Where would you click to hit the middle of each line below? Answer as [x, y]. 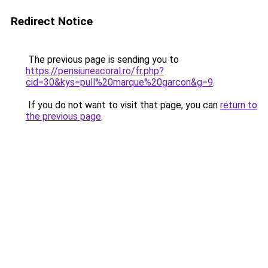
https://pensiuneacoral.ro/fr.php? [95, 71]
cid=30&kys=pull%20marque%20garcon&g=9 [119, 82]
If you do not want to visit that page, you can [123, 105]
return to [239, 105]
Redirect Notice [52, 21]
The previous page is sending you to [102, 60]
